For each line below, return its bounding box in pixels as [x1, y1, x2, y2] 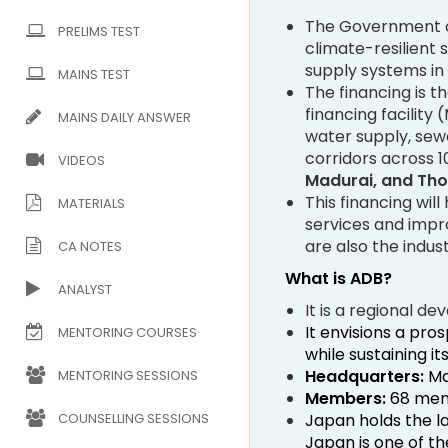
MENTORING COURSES [58, 323, 197, 342]
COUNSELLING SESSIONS [58, 409, 209, 428]
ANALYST [58, 280, 112, 299]
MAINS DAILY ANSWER [58, 108, 191, 127]
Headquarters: [305, 364, 424, 388]
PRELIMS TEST [58, 22, 140, 41]
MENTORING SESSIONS [58, 366, 198, 385]
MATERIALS [58, 194, 125, 213]
